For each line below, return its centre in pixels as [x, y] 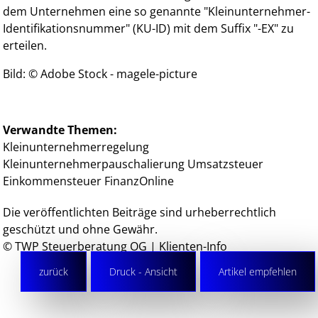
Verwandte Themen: [60, 130]
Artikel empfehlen [257, 271]
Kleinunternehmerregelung [76, 147]
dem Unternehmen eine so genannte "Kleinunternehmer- [157, 11]
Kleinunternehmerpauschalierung [94, 164]
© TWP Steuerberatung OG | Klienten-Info [115, 246]
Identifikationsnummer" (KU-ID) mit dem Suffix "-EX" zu [149, 28]
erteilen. [25, 45]
